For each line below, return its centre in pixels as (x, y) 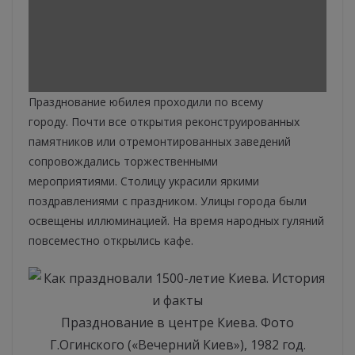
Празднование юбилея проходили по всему (146, 102)
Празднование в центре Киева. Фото (177, 323)
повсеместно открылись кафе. (111, 241)
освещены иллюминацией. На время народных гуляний (176, 221)
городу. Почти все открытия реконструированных (164, 122)
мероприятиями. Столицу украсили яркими (144, 181)
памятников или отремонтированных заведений (160, 142)
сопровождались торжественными (123, 162)
